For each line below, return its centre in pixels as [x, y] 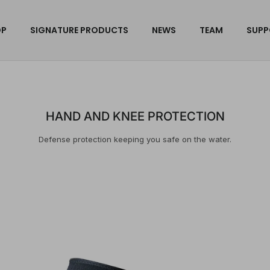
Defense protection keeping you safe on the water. [135, 140]
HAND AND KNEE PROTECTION [135, 116]
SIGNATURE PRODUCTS [79, 30]
